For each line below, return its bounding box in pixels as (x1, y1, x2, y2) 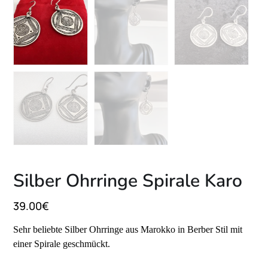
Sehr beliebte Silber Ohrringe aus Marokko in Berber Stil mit (13, 224, 243, 235)
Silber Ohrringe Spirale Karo (13, 169, 243, 194)
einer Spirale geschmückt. (13, 239, 111, 249)
